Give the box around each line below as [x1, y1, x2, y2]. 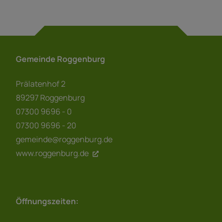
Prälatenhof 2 [16, 78, 65, 89]
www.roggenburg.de [16, 147, 89, 159]
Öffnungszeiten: [16, 196, 78, 207]
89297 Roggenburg [16, 92, 85, 103]
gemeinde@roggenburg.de [16, 133, 112, 145]
